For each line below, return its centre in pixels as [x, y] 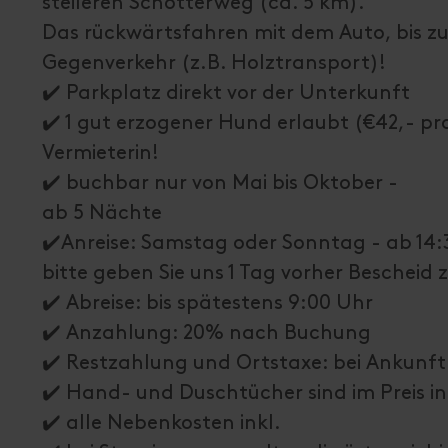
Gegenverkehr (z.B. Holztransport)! [216, 63]
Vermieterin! [100, 153]
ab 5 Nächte [102, 213]
